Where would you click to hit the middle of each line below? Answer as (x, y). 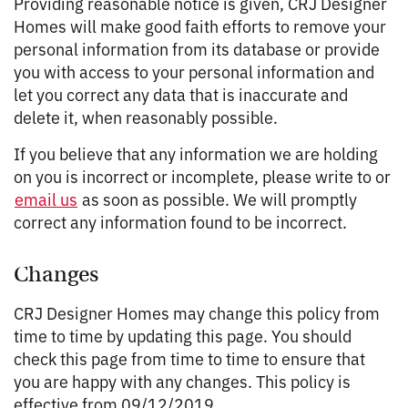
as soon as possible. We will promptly (218, 199)
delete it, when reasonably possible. (146, 117)
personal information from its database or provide (197, 48)
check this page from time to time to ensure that (189, 358)
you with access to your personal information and (194, 71)
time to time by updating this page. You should (183, 335)
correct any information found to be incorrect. (180, 221)
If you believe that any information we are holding (196, 153)
